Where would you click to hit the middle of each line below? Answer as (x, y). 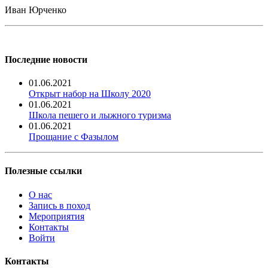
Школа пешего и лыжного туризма (100, 115)
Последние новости (46, 59)
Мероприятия (57, 216)
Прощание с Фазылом (74, 137)
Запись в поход (60, 205)
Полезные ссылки (43, 171)
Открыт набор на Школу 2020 (90, 94)
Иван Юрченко (36, 10)
